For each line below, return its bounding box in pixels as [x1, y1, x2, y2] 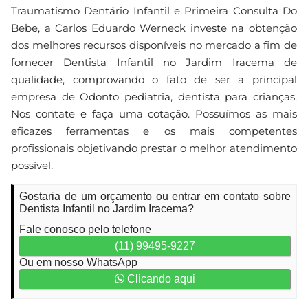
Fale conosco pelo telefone [19, 223, 151, 235]
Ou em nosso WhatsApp [19, 256, 137, 268]
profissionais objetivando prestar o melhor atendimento [11, 142, 297, 155]
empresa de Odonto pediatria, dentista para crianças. [11, 90, 297, 103]
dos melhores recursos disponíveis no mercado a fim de [11, 38, 297, 52]
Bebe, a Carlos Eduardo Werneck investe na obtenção [11, 21, 297, 34]
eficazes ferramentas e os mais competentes [11, 124, 297, 137]
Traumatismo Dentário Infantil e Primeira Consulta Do [11, 4, 297, 17]
